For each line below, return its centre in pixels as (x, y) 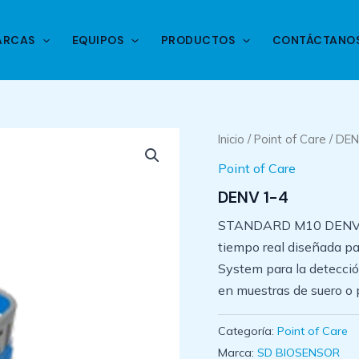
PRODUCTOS (198, 40)
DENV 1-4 (253, 197)
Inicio (231, 139)
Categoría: (248, 331)
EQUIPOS (98, 40)
